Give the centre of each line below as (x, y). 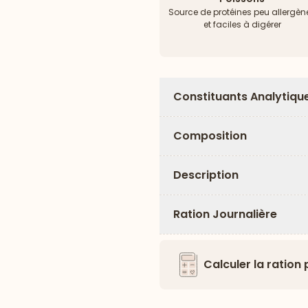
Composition (210, 136)
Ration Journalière (225, 214)
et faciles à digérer (242, 24)
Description (206, 175)
